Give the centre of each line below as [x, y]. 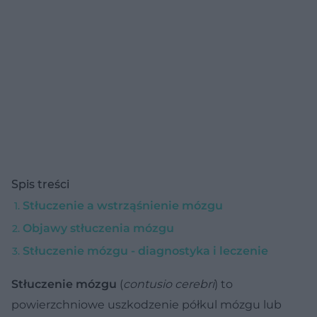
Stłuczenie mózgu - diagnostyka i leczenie [145, 250]
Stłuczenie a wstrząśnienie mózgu [123, 205]
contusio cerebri [169, 284]
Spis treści [40, 184]
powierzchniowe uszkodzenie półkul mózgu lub [146, 304]
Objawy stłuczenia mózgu [98, 228]
